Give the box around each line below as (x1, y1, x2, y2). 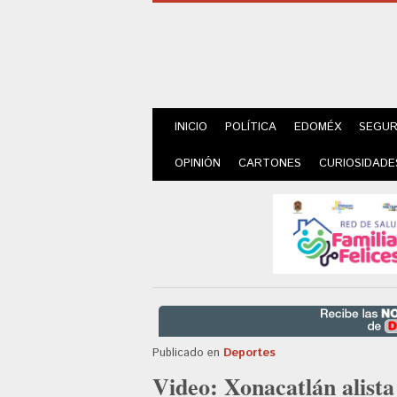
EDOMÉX (294, 119, 341, 136)
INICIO (175, 119, 207, 136)
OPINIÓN (175, 155, 221, 172)
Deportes (223, 344, 276, 362)
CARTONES (238, 155, 301, 172)
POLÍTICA (225, 119, 276, 136)
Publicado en (152, 344, 220, 362)
